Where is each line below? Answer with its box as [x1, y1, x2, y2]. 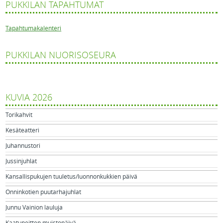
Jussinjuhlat [5, 157, 37, 165]
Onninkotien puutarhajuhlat [5, 188, 82, 196]
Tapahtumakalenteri [5, 24, 62, 32]
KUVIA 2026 [5, 92, 53, 103]
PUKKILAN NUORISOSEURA [5, 49, 116, 61]
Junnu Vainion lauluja [5, 204, 63, 211]
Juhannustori [5, 142, 41, 149]
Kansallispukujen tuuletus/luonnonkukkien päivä [5, 173, 138, 180]
